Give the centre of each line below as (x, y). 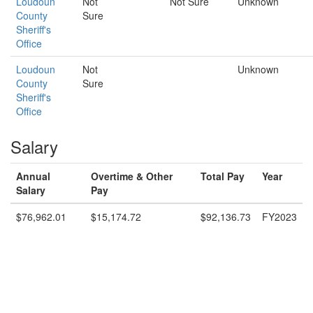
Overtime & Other (132, 176)
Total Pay (223, 176)
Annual (33, 176)
